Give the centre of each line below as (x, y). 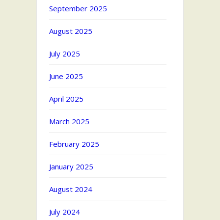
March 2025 (69, 122)
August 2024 (71, 189)
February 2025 (74, 144)
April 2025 (66, 99)
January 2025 (71, 167)
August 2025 (71, 31)
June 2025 (66, 76)
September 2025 (78, 9)
